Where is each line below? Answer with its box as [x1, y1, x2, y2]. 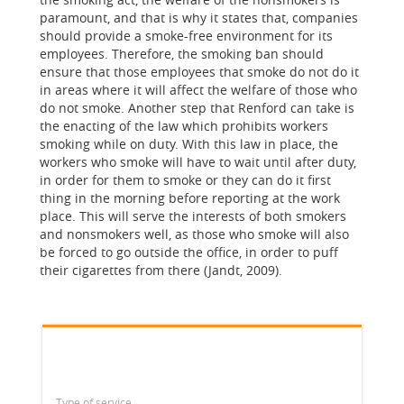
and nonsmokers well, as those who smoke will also [40, 225, 349, 243]
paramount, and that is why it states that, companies [40, 9, 358, 26]
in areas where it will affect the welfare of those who [40, 81, 357, 98]
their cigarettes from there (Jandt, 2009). [40, 262, 282, 279]
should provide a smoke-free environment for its [40, 27, 333, 44]
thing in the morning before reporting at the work [40, 189, 340, 207]
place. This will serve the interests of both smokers [40, 207, 346, 225]
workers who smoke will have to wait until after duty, [40, 153, 356, 170]
